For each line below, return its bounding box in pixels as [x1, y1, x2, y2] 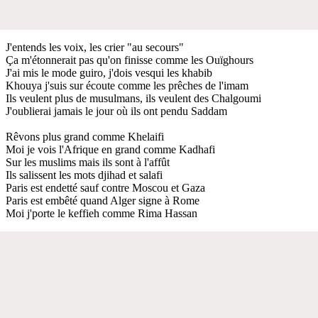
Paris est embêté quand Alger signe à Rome [6, 194, 199, 207]
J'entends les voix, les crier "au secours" [6, 40, 184, 53]
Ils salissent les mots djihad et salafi [6, 168, 163, 181]
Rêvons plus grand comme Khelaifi [6, 130, 164, 143]
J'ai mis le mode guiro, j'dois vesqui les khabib [6, 66, 212, 79]
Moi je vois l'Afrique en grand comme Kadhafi [6, 143, 215, 155]
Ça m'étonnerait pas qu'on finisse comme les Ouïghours [6, 53, 253, 66]
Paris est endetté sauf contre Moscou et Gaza [6, 181, 205, 194]
